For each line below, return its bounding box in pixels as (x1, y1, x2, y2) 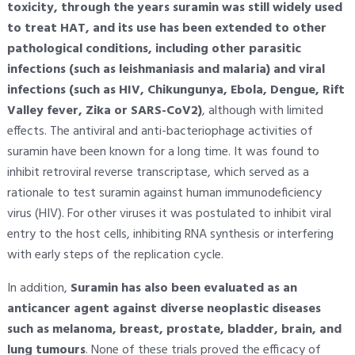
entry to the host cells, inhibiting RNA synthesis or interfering (6, 223, 334, 245)
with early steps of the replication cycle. (6, 244, 223, 265)
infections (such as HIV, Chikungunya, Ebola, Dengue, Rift (6, 79, 345, 101)
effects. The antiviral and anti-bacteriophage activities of (6, 120, 313, 142)
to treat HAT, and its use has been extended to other (6, 17, 326, 39)
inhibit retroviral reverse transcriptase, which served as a (6, 162, 309, 183)
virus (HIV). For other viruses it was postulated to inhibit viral (6, 203, 331, 224)
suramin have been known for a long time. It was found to (6, 141, 319, 162)
